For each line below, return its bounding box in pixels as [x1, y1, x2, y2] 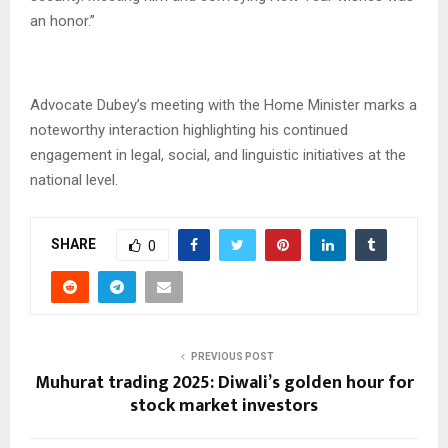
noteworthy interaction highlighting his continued [30, 120, 348, 139]
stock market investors [130, 390, 318, 421]
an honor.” [30, 11, 95, 30]
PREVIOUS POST [190, 350, 274, 362]
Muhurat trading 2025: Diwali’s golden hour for [34, 367, 414, 398]
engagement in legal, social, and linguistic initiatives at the [30, 145, 406, 164]
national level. [30, 170, 118, 189]
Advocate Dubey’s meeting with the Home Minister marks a [30, 95, 417, 114]
